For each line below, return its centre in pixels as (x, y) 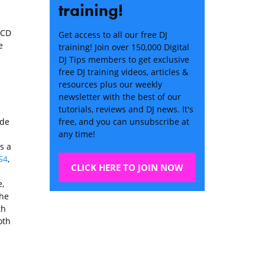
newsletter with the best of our (119, 97)
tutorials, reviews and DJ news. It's (126, 109)
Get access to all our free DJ (113, 35)
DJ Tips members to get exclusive (124, 60)
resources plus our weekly (110, 85)
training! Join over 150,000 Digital (124, 47)
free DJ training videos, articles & (123, 72)
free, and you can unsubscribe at (124, 122)
